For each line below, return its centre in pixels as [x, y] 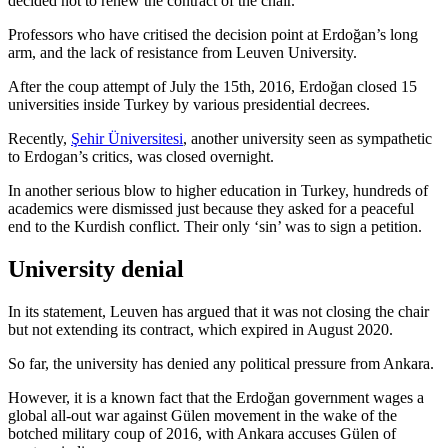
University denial [96, 268]
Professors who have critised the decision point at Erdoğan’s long [213, 34]
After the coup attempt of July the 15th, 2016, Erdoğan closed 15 [212, 86]
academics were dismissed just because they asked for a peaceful [211, 208]
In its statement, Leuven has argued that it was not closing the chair [218, 311]
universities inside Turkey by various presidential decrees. [189, 104]
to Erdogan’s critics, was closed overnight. [141, 156]
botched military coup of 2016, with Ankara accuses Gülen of [202, 433]
